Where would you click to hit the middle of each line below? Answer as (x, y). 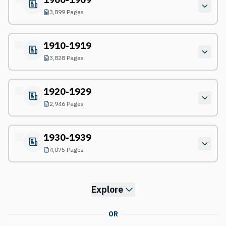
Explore (107, 189)
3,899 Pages (66, 12)
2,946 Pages (66, 103)
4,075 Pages (66, 149)
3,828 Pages (66, 58)
